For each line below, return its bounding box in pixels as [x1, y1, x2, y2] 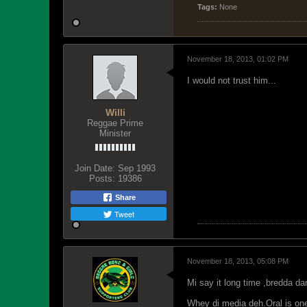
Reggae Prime [87, 118, 143, 128]
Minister [99, 128, 131, 138]
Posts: [88, 173, 115, 184]
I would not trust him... [187, 75, 276, 86]
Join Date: [75, 163, 115, 173]
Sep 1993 [118, 163, 156, 173]
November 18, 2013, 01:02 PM [187, 55, 288, 63]
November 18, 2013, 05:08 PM [187, 257, 288, 265]
